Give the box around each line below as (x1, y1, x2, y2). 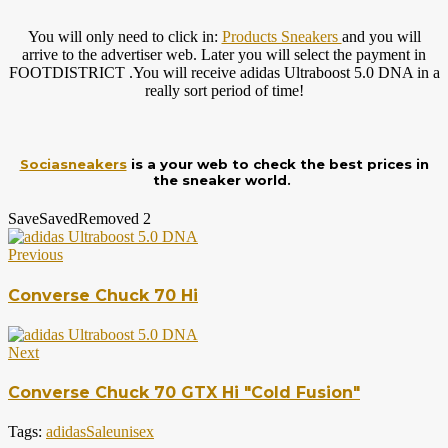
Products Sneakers (221, 28, 342, 46)
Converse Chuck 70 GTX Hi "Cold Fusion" (8, 383, 360, 403)
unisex (113, 423, 154, 441)
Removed (78, 210, 139, 228)
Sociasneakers (19, 156, 127, 173)
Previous (8, 246, 63, 264)
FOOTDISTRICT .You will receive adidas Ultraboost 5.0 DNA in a (8, 64, 440, 82)
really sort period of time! (144, 82, 304, 100)
